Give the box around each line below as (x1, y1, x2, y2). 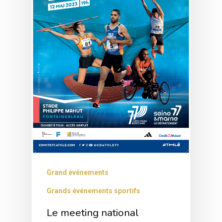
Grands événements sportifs (47, 187, 140, 195)
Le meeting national (47, 206, 139, 220)
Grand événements (47, 168, 109, 177)
